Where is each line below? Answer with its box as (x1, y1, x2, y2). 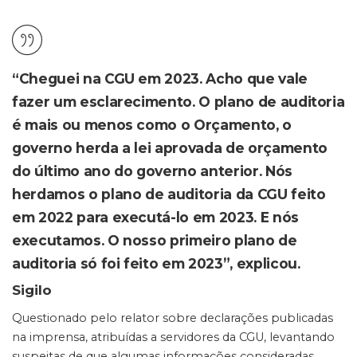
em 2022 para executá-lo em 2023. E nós (12, 209, 299, 226)
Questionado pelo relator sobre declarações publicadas (12, 311, 333, 325)
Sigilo (12, 282, 52, 298)
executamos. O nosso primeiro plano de (12, 232, 297, 249)
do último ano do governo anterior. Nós (12, 163, 292, 179)
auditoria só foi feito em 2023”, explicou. (12, 255, 300, 272)
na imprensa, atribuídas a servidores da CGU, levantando (12, 330, 335, 344)
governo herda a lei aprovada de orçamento (12, 139, 328, 156)
